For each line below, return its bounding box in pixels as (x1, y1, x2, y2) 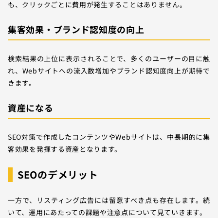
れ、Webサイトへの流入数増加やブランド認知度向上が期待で (8, 66, 210, 76)
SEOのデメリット (18, 167, 98, 182)
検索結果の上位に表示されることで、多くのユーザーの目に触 (8, 54, 210, 64)
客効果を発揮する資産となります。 (8, 144, 122, 154)
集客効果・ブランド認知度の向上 (8, 23, 145, 36)
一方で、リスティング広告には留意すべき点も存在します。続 (8, 195, 210, 205)
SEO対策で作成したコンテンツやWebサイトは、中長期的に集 (8, 132, 210, 142)
